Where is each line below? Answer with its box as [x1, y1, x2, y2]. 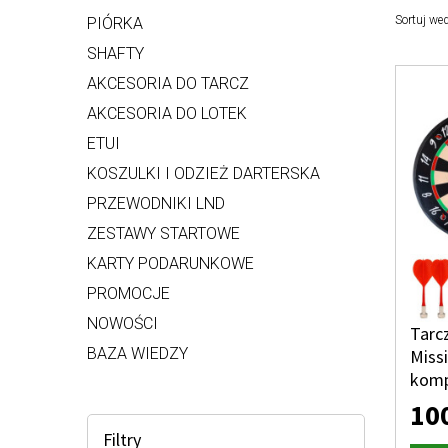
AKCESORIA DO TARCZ [87, 74, 249, 93]
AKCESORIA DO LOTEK [87, 104, 247, 123]
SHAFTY [87, 44, 144, 63]
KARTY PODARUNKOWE [87, 254, 254, 273]
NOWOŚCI [87, 314, 158, 333]
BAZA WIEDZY [87, 344, 188, 363]
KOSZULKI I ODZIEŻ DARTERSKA [87, 164, 320, 183]
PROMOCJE [87, 284, 170, 303]
